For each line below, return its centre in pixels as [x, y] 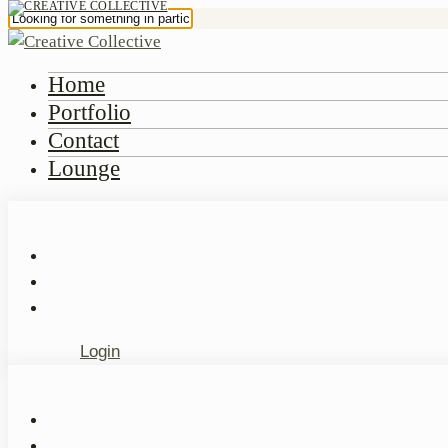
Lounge [84, 168]
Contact [83, 140]
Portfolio [89, 112]
